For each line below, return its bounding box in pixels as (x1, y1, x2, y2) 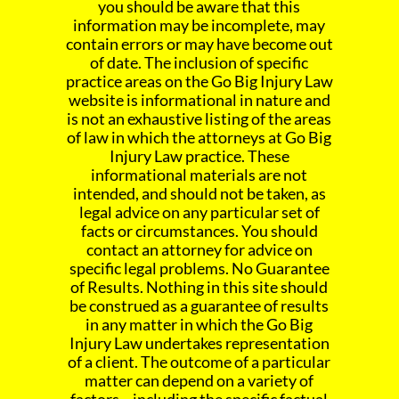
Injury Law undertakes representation (69, 333, 330, 354)
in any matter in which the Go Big (85, 314, 313, 335)
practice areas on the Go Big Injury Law (65, 71, 333, 92)
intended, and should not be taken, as (72, 183, 326, 204)
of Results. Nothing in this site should (70, 277, 329, 297)
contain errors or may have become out (65, 34, 333, 54)
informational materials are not (91, 165, 308, 185)
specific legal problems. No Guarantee (69, 258, 330, 279)
